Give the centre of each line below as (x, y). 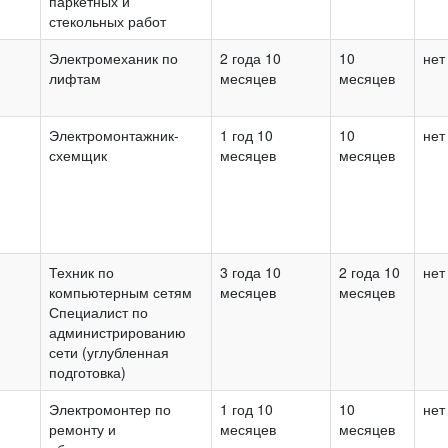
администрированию (117, 331)
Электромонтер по (110, 408)
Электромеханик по (113, 57)
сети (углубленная (109, 351)
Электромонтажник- (114, 134)
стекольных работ (107, 20)
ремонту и (82, 428)
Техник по (81, 271)
